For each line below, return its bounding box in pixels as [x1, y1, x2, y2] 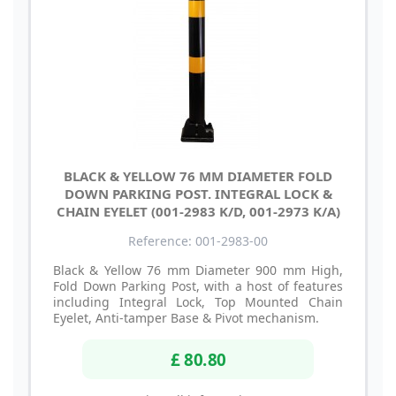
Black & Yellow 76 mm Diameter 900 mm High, [53, 261, 343, 278]
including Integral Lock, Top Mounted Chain [53, 293, 343, 310]
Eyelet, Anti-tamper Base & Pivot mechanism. [53, 308, 319, 326]
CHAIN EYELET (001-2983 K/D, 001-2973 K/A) [56, 202, 340, 220]
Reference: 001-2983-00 [128, 232, 268, 249]
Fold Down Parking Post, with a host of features [53, 277, 343, 294]
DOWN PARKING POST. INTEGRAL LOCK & [64, 184, 332, 202]
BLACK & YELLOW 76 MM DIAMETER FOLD [64, 166, 332, 185]
